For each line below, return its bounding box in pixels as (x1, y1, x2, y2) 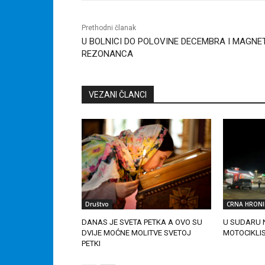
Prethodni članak (82, 23, 136, 32)
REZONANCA (82, 48, 133, 59)
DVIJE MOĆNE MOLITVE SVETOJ (82, 228, 191, 238)
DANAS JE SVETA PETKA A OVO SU (82, 218, 202, 227)
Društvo (85, 200, 109, 209)
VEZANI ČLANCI (89, 89, 147, 99)
